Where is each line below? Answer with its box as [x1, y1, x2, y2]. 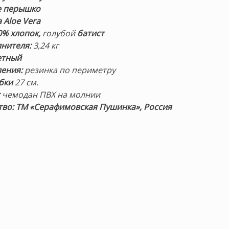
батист [75, 27, 105, 39]
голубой [42, 27, 76, 39]
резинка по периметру [22, 64, 118, 76]
